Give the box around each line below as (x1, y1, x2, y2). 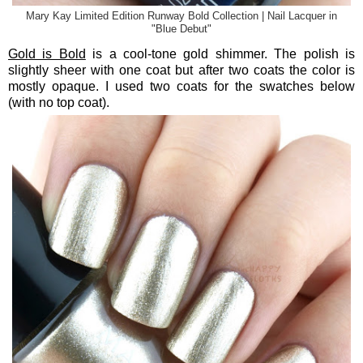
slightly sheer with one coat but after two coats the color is (8, 62, 355, 77)
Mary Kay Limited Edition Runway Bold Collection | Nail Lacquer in (26, 11, 337, 23)
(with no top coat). (8, 95, 109, 109)
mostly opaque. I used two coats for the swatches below (8, 79, 355, 93)
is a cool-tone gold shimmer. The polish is (85, 46, 356, 61)
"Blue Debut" (152, 23, 211, 36)
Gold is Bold (8, 46, 86, 61)
